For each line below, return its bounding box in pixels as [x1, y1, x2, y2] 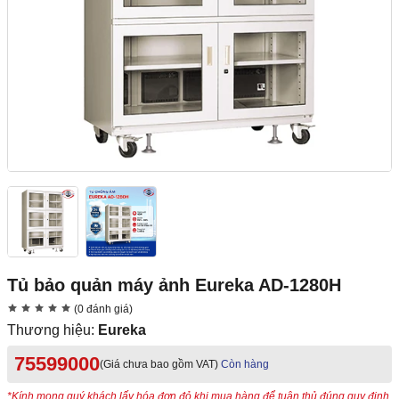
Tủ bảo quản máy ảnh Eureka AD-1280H [7, 275, 341, 296]
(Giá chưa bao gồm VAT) [100, 358, 218, 371]
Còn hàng [221, 358, 269, 371]
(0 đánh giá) [71, 303, 133, 316]
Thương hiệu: [7, 322, 98, 338]
